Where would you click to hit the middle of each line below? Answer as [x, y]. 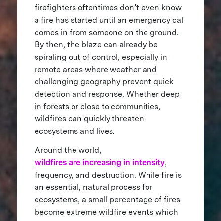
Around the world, [68, 150]
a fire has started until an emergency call [110, 20]
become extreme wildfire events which [106, 212]
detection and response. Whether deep [107, 94]
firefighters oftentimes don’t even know [108, 8]
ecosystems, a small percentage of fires [107, 200]
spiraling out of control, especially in [101, 57]
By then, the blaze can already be [96, 45]
